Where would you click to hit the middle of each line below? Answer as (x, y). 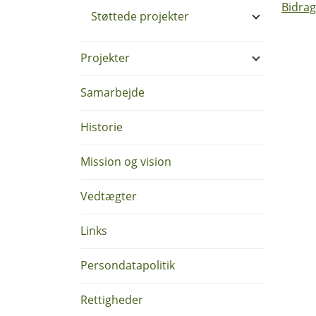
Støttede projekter (140, 16)
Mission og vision (126, 162)
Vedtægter (109, 196)
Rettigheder (112, 300)
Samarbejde (113, 92)
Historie (102, 127)
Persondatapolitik (128, 265)
